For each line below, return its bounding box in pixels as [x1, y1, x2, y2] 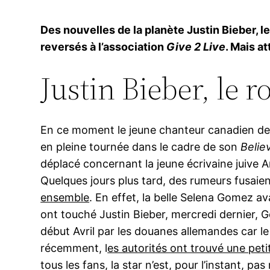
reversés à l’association [40, 40, 167, 54]
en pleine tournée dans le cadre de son [40, 140, 241, 154]
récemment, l [40, 242, 108, 255]
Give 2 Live [166, 40, 226, 54]
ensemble [40, 191, 90, 204]
